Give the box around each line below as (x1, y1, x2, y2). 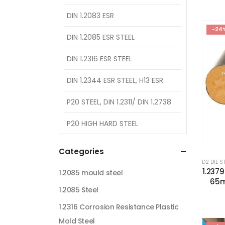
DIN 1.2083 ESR (67, 10, 114, 21)
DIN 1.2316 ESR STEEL (67, 53, 132, 64)
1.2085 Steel (59, 185, 98, 195)
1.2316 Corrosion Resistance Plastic (59, 202, 179, 212)
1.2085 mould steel (59, 168, 123, 178)
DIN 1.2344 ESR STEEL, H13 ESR (67, 75, 163, 85)
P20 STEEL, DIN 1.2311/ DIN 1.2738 (67, 96, 171, 107)
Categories (59, 146, 104, 157)
